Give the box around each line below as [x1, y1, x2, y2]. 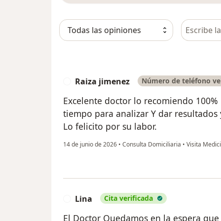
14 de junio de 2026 [63, 140, 117, 149]
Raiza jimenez [75, 76, 130, 87]
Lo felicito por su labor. [63, 120, 157, 133]
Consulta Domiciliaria [121, 140, 183, 149]
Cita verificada [104, 193, 153, 203]
